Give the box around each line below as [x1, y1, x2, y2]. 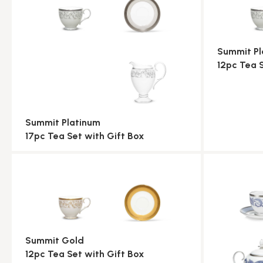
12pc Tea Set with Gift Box [25, 248, 144, 259]
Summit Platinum [25, 117, 100, 129]
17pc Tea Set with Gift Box [25, 130, 144, 142]
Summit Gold [25, 234, 84, 246]
